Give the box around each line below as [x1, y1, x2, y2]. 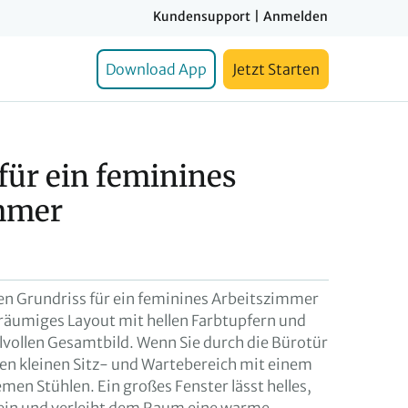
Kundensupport [153, 8, 250, 25]
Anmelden [263, 8, 328, 25]
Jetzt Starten [232, 60, 320, 78]
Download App [106, 60, 207, 78]
